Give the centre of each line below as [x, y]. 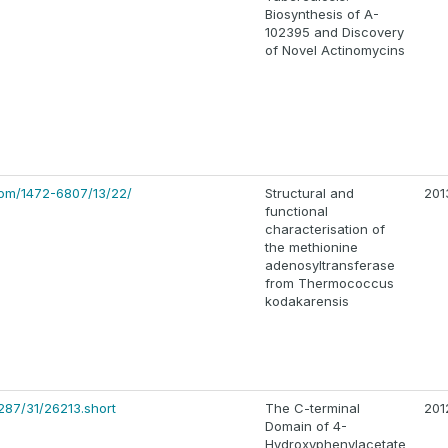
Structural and [309, 193]
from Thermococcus [329, 283]
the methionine [311, 247]
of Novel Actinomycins [335, 50]
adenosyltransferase [330, 265]
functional [296, 211]
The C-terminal [312, 408]
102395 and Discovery [334, 32]
